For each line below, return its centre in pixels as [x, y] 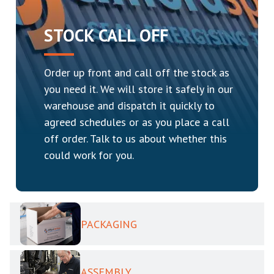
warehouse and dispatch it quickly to [129, 106]
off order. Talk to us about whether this [135, 139]
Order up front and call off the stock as [137, 72]
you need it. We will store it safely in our [139, 89]
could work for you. [89, 155]
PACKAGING [109, 224]
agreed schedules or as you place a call [137, 122]
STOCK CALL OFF [106, 35]
